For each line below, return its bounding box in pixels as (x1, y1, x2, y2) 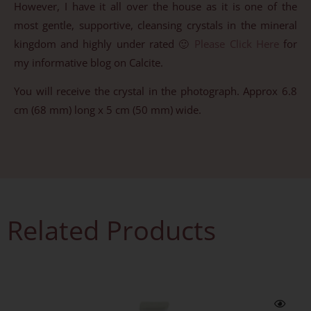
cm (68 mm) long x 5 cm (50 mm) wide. (14, 103, 201, 117)
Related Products (7, 211, 216, 248)
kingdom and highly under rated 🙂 (14, 36, 195, 51)
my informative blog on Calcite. (14, 55, 163, 69)
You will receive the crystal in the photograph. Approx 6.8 (14, 84, 297, 99)
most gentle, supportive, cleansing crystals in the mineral (14, 17, 297, 32)
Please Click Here (194, 36, 279, 51)
